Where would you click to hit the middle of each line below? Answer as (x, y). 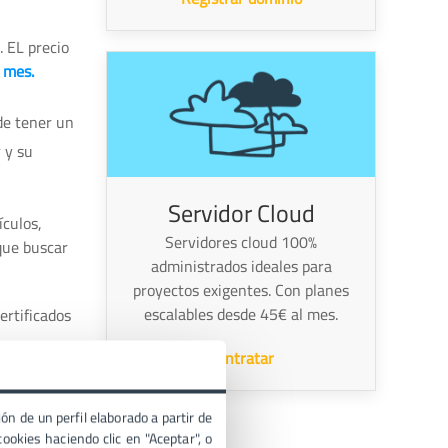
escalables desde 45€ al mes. (241, 313)
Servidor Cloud (241, 213)
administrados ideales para (241, 265)
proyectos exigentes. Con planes (241, 289)
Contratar (241, 357)
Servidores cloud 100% (241, 241)
